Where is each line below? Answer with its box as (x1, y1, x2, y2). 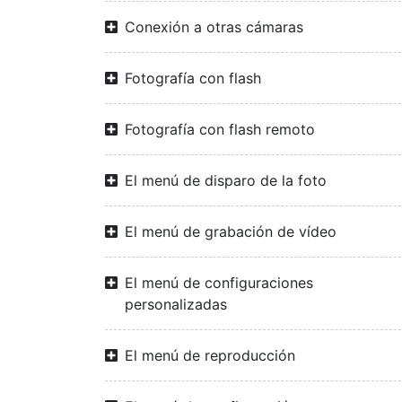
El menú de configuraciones (125, 274, 313, 292)
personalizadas (125, 295, 227, 313)
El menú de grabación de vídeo (125, 223, 336, 240)
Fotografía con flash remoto (125, 120, 315, 138)
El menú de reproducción (125, 346, 295, 364)
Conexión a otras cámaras (125, 18, 303, 36)
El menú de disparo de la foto (125, 171, 327, 189)
